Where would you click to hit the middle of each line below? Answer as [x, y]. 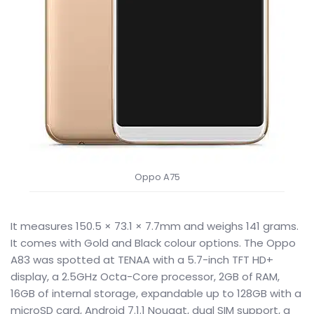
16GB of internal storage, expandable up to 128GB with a [156, 293]
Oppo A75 [157, 177]
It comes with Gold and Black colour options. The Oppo [153, 243]
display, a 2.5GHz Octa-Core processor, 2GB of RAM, [145, 277]
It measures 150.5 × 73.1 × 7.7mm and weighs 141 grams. [155, 226]
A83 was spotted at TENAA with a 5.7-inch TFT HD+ [142, 260]
